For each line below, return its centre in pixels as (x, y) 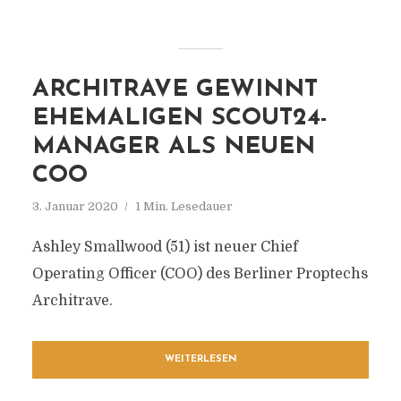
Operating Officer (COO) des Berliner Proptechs (200, 274)
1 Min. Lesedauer (183, 206)
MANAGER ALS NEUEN (173, 147)
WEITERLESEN (200, 359)
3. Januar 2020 (75, 206)
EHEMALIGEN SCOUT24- (179, 119)
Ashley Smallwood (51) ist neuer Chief (165, 247)
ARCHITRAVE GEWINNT (175, 90)
